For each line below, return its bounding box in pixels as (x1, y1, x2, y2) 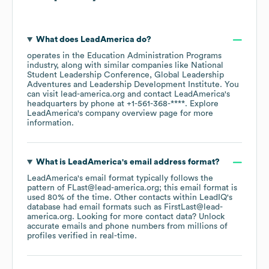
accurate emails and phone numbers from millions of (27, 222, 228, 231)
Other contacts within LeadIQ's (114, 193, 232, 202)
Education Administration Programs (87, 52, 222, 61)
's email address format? (121, 158, 220, 167)
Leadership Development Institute (89, 80, 220, 89)
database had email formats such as (27, 203, 164, 212)
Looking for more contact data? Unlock (74, 213, 225, 222)
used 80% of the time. (27, 193, 114, 202)
